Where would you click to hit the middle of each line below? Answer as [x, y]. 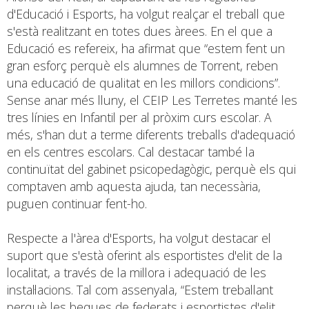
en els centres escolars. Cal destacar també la [131, 151]
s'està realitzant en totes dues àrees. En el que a [140, 31]
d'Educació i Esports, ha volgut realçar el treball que [146, 13]
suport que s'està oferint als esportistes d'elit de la [144, 255]
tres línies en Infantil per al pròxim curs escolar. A [139, 117]
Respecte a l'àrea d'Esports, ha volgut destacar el [139, 238]
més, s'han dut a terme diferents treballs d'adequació [151, 134]
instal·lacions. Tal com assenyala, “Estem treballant [140, 289]
